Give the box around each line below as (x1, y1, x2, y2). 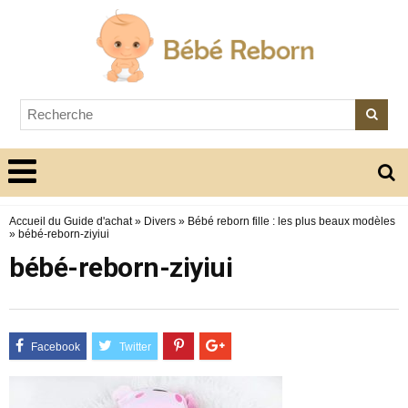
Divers (144, 214, 176, 228)
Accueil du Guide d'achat (9, 214, 132, 228)
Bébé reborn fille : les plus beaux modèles (188, 214, 395, 228)
